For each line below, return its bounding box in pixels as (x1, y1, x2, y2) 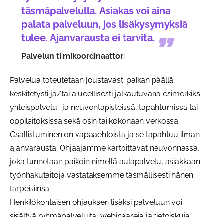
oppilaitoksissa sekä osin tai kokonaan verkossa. (10, 116, 180, 125)
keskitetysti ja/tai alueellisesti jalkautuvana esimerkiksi (10, 89, 201, 98)
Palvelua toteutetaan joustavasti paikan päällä (10, 75, 173, 85)
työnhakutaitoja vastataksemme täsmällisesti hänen (10, 170, 193, 180)
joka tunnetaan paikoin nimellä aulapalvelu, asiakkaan (10, 156, 200, 166)
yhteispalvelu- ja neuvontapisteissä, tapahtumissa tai (10, 102, 198, 112)
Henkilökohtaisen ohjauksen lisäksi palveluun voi (10, 197, 182, 207)
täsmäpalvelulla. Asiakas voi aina (21, 4, 170, 16)
